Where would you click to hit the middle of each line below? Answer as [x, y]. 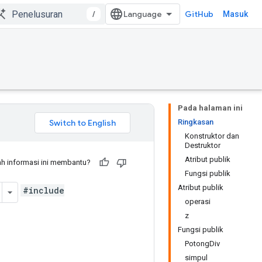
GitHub [199, 14]
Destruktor [203, 145]
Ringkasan [196, 122]
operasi [198, 201]
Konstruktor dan [212, 136]
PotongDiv [202, 244]
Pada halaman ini [210, 108]
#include [44, 190]
